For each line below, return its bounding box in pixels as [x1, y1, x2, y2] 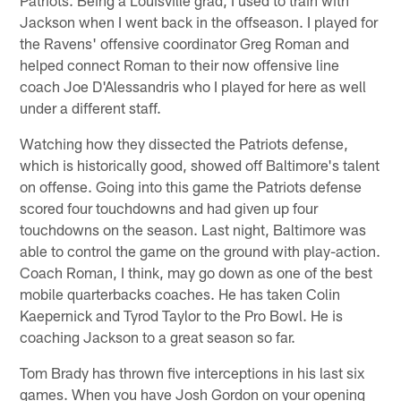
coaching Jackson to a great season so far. [20, 328, 296, 346]
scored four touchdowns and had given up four [20, 199, 319, 218]
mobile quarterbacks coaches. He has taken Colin [20, 285, 341, 303]
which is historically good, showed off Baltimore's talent [20, 156, 380, 175]
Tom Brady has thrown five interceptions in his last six [20, 363, 365, 382]
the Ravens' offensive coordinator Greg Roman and [20, 34, 350, 53]
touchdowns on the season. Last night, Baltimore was [20, 220, 367, 239]
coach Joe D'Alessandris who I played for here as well [20, 77, 367, 96]
